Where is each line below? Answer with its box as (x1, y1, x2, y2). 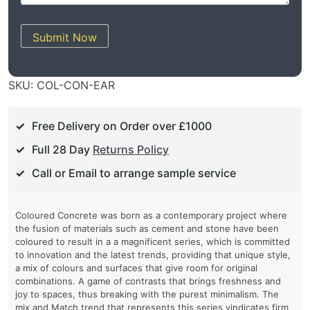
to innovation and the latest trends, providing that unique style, (15, 249, 291, 261)
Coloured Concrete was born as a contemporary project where (15, 210, 287, 221)
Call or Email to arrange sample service (32, 166, 236, 181)
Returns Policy (93, 143, 169, 157)
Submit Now (33, 30, 97, 44)
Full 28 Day (32, 143, 93, 157)
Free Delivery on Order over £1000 (32, 119, 212, 134)
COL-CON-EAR (37, 78, 115, 93)
